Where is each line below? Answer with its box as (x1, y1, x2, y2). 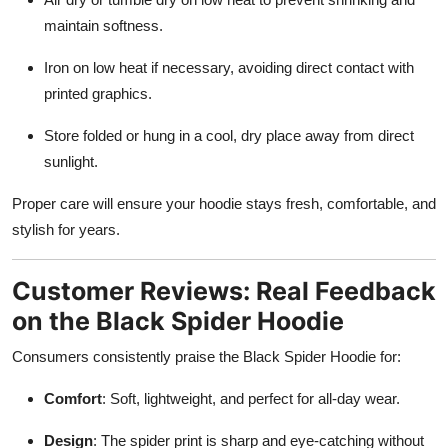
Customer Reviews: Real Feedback (12, 275, 436, 306)
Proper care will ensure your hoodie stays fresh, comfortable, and (12, 194, 436, 212)
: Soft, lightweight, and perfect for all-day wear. (102, 389, 400, 407)
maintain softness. (44, 16, 163, 34)
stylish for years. (12, 220, 120, 238)
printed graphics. (44, 84, 152, 102)
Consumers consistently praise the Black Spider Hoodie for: (12, 347, 401, 365)
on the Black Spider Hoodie (12, 305, 344, 336)
